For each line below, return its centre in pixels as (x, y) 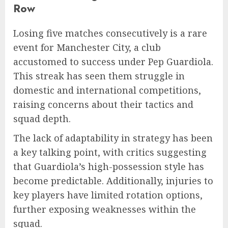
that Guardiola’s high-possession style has (109, 167)
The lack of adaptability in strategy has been (113, 138)
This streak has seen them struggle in (99, 76)
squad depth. (42, 119)
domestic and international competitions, (107, 90)
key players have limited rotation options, (108, 195)
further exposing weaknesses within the (105, 209)
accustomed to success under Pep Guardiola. (113, 62)
